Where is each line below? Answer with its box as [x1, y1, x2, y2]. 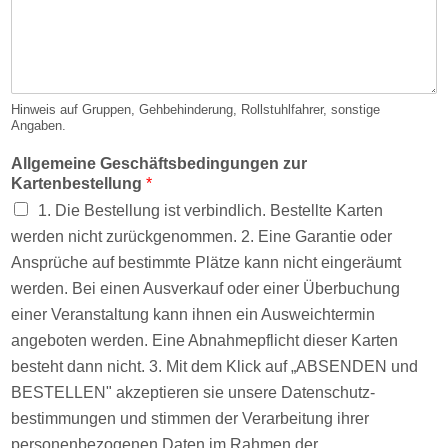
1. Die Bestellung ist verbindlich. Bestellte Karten [38, 202, 383, 220]
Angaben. [11, 118, 66, 134]
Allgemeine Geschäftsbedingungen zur [11, 155, 307, 173]
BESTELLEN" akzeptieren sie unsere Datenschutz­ [11, 384, 375, 402]
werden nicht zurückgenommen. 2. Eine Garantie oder [11, 228, 392, 246]
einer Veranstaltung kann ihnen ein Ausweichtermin [11, 306, 375, 324]
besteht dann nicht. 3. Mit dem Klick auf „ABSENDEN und [11, 358, 418, 376]
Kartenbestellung [11, 175, 146, 193]
